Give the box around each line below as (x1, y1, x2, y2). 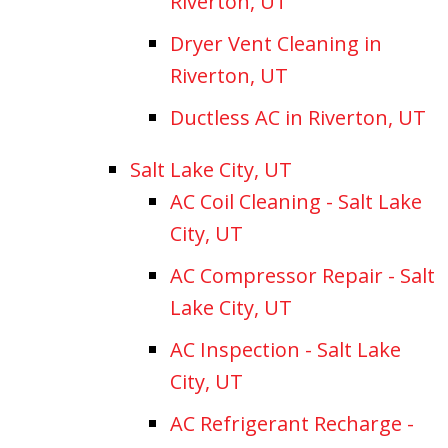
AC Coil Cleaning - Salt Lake (170, 187, 422, 215)
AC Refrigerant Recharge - (170, 409, 414, 437)
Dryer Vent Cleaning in (170, 29, 382, 57)
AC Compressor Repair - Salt (170, 261, 435, 289)
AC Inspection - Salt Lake (170, 335, 401, 363)
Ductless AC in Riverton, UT (170, 103, 426, 131)
